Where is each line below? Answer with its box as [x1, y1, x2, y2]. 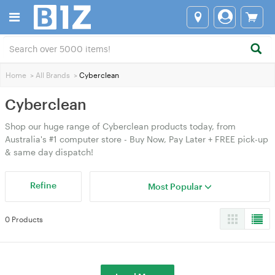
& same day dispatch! [5, 147, 93, 157]
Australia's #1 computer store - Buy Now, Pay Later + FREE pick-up [5, 134, 268, 144]
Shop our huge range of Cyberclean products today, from [5, 121, 236, 131]
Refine [30, 180, 57, 190]
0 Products [5, 215, 43, 223]
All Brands [36, 71, 70, 79]
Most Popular [148, 181, 205, 192]
